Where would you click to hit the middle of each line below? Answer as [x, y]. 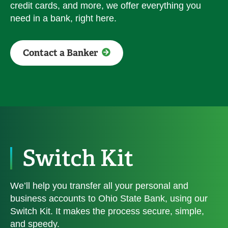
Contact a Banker [61, 53]
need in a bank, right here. [63, 18]
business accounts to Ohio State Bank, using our [109, 198]
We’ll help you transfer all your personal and [99, 186]
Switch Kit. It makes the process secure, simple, [107, 211]
